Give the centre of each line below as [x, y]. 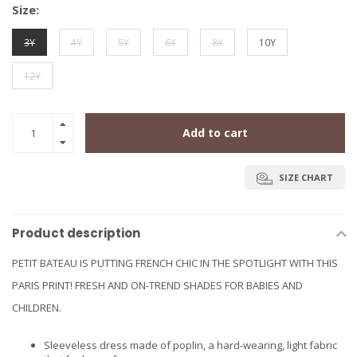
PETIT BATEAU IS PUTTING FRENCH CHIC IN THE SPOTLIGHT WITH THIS [175, 263]
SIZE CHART [305, 178]
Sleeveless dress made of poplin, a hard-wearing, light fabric [190, 345]
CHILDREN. [37, 308]
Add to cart [215, 133]
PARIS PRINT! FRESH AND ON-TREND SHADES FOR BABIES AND [157, 286]
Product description [76, 233]
